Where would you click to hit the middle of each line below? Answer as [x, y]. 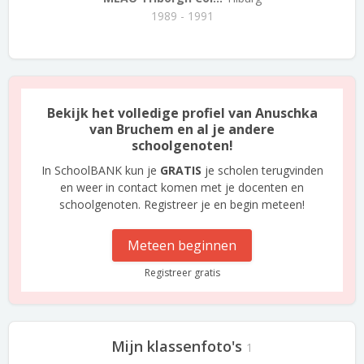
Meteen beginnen [182, 245]
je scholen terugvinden [262, 170]
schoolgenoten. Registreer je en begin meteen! [182, 204]
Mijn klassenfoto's [177, 346]
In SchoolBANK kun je [100, 170]
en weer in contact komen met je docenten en [182, 187]
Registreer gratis [182, 273]
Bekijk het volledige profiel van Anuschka [182, 113]
